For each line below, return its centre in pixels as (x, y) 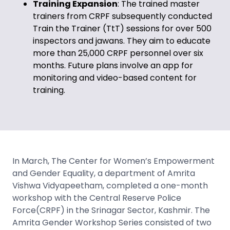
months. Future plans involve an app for (113, 65)
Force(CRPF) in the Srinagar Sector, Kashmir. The (111, 210)
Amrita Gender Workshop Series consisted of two (112, 222)
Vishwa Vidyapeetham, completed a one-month (110, 185)
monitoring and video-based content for (115, 78)
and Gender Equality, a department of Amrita (104, 173)
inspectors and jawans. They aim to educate (122, 41)
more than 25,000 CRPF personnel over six (118, 53)
